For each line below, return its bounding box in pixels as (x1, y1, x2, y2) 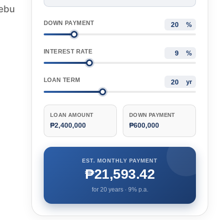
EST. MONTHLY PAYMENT (82, 157, 158, 164)
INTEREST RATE (44, 48, 93, 55)
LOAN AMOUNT (50, 111, 94, 118)
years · (107, 186, 128, 193)
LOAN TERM (44, 77, 81, 84)
